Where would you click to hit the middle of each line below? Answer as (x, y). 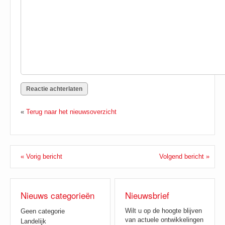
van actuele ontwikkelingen (164, 220)
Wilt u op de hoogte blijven (164, 211)
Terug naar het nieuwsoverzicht (71, 112)
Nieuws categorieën (58, 195)
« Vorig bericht (41, 156)
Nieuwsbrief (147, 195)
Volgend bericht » (184, 156)
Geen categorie (43, 211)
